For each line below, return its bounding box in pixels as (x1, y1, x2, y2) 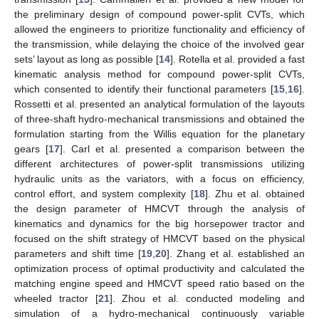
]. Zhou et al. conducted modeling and (109, 293, 305, 305)
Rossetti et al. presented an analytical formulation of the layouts (14, 98, 305, 110)
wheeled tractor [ (14, 293, 98, 305)
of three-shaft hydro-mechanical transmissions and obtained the (14, 113, 305, 125)
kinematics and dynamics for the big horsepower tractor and (14, 218, 305, 230)
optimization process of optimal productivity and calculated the (14, 263, 305, 275)
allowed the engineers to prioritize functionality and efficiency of (14, 23, 305, 36)
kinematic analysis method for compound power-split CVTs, (14, 68, 305, 80)
